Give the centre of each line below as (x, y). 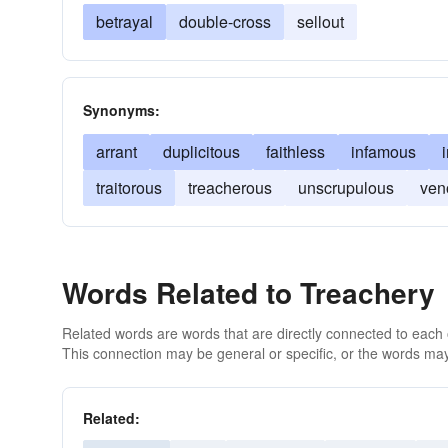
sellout (320, 21)
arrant (116, 151)
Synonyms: (121, 110)
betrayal (124, 21)
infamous (383, 151)
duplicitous (201, 151)
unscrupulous (346, 187)
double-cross (225, 21)
